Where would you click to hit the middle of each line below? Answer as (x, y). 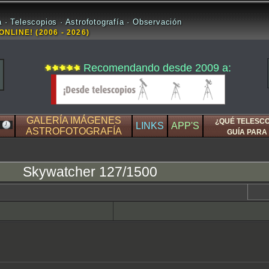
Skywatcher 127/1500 (90, 172)
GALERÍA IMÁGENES (74, 120)
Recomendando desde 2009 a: (157, 68)
